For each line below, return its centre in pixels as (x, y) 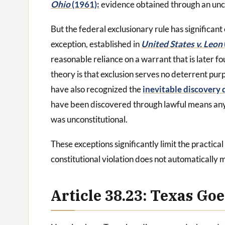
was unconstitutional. (89, 119)
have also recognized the (97, 89)
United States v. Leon (182, 44)
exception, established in (96, 44)
